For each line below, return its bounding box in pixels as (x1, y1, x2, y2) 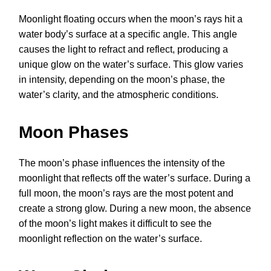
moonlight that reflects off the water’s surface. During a (19, 173, 250, 184)
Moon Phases (19, 123, 129, 142)
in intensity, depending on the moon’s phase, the (19, 74, 225, 85)
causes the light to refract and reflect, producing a (19, 44, 228, 55)
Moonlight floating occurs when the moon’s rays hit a (19, 14, 243, 25)
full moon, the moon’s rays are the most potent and (19, 188, 233, 199)
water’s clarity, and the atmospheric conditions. (19, 90, 218, 100)
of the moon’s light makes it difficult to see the (19, 218, 212, 229)
